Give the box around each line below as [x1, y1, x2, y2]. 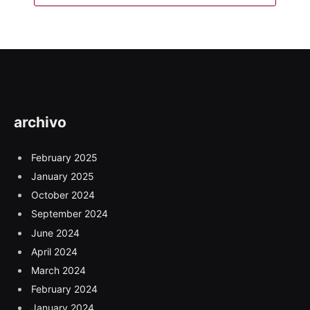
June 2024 [31, 226, 80, 239]
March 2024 [31, 264, 86, 276]
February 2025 [31, 151, 98, 163]
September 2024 [31, 208, 108, 220]
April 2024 [31, 245, 77, 257]
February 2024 [31, 283, 98, 295]
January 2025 [31, 170, 94, 183]
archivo [14, 113, 66, 131]
